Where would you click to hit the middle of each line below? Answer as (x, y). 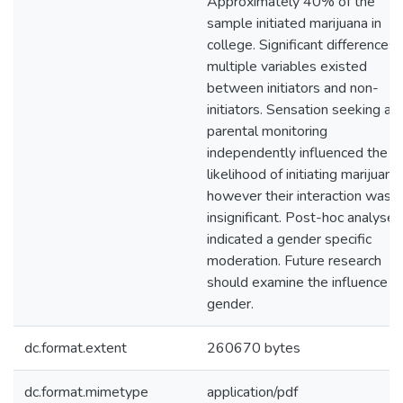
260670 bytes (254, 348)
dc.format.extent (76, 348)
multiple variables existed (287, 67)
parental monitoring (267, 131)
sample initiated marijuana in (294, 23)
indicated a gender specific (289, 239)
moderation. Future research (294, 261)
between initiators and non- (293, 88)
